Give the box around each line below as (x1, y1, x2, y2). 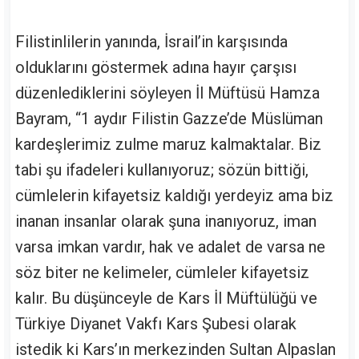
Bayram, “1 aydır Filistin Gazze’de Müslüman (15, 109, 323, 128)
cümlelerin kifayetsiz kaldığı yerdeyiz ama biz (15, 186, 333, 205)
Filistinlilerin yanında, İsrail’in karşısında (15, 32, 288, 51)
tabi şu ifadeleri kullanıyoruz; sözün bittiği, (15, 160, 309, 179)
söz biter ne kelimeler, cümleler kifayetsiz (15, 263, 309, 282)
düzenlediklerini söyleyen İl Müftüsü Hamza (15, 83, 320, 103)
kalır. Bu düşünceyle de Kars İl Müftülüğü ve (15, 288, 317, 308)
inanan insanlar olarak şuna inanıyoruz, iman (15, 212, 317, 231)
